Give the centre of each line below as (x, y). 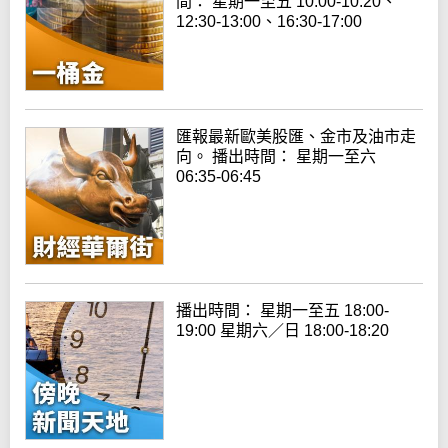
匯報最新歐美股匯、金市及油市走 (296, 136)
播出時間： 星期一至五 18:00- (283, 311)
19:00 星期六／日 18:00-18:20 (283, 331)
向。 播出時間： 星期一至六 (276, 156)
